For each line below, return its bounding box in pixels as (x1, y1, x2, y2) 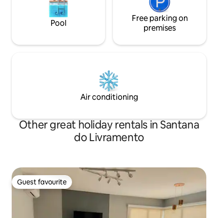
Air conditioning (80, 92, 138, 103)
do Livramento (74, 130, 144, 145)
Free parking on (131, 13, 188, 24)
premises (144, 23, 176, 34)
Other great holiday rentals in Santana (18, 118, 200, 132)
